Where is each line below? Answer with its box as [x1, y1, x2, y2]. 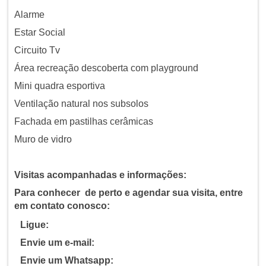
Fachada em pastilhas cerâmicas [14, 116, 153, 127]
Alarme [14, 9, 45, 20]
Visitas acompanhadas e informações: [14, 170, 186, 180]
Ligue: [20, 220, 49, 230]
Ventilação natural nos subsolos [14, 99, 148, 109]
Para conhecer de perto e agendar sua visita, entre [14, 188, 243, 198]
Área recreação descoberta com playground [14, 63, 198, 74]
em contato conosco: [14, 201, 110, 211]
